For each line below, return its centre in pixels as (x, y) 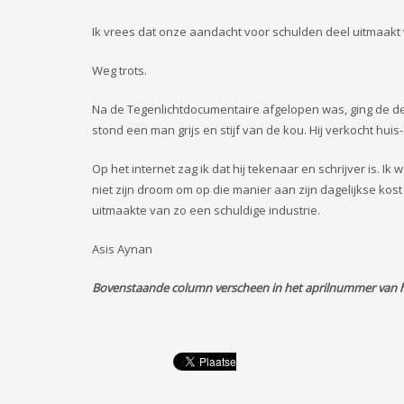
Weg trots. (121, 70)
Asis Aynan (122, 249)
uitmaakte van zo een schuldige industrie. (209, 210)
